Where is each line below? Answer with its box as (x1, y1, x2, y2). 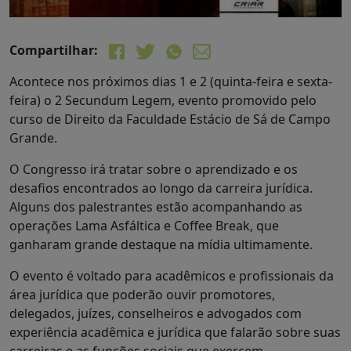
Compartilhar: (9, 41, 98, 59)
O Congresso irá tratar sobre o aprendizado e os (9, 160, 298, 178)
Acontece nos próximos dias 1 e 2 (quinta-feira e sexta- (9, 72, 332, 90)
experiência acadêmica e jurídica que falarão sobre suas (9, 323, 341, 341)
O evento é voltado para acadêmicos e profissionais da (9, 266, 334, 284)
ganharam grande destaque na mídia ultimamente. (9, 235, 313, 253)
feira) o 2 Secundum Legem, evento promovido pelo (9, 91, 317, 109)
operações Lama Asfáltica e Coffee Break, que (9, 216, 279, 234)
